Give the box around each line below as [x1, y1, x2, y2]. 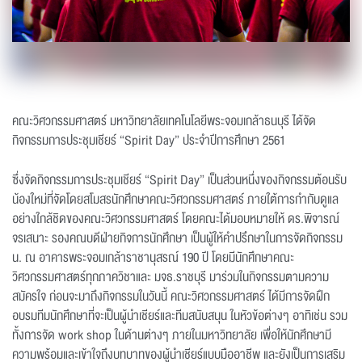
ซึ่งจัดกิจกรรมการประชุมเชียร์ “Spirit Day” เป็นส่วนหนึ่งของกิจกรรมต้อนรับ [12, 170, 347, 191]
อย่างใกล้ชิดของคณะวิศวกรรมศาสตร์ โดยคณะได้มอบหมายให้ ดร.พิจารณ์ [12, 208, 339, 229]
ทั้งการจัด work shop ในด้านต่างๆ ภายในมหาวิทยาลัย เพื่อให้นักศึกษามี [12, 325, 331, 346]
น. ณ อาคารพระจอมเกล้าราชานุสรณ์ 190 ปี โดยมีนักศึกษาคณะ [12, 247, 294, 268]
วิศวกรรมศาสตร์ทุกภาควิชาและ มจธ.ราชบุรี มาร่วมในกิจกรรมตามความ [12, 267, 329, 288]
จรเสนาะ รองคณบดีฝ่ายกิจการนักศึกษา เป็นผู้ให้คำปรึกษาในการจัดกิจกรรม [12, 228, 343, 249]
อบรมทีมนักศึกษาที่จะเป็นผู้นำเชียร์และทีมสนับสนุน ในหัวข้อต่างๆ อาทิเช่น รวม [12, 305, 347, 326]
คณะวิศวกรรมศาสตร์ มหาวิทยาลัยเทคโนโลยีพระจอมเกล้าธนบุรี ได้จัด [12, 111, 316, 132]
